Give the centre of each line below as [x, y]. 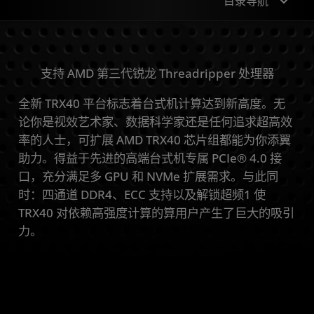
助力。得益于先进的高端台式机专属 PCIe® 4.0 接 [150, 158]
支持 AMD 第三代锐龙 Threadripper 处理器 [157, 74]
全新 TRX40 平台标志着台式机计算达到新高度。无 [152, 104]
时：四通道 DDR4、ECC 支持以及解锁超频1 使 [142, 195]
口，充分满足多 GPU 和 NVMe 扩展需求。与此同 [148, 177]
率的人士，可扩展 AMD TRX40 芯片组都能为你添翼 [155, 140]
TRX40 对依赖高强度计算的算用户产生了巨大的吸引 [156, 213]
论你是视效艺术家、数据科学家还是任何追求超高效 [155, 122]
